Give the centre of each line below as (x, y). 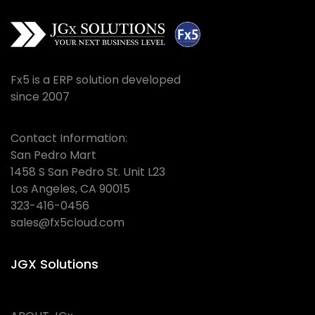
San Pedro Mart (53, 155)
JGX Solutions (54, 264)
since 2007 (40, 97)
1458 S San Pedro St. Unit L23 (88, 172)
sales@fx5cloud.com (67, 223)
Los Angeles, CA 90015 (70, 189)
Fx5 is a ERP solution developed (96, 80)
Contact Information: (69, 139)
